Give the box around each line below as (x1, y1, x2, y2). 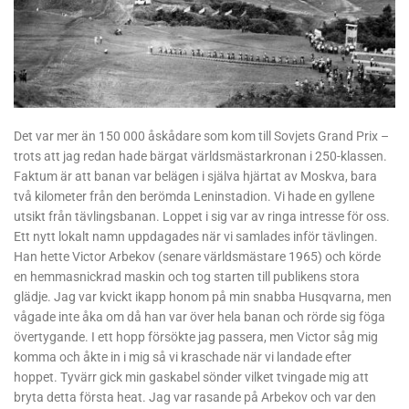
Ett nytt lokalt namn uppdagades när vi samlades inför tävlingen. (14, 228, 378, 244)
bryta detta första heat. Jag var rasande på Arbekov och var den (14, 389, 376, 404)
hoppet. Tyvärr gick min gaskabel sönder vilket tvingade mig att (14, 369, 369, 384)
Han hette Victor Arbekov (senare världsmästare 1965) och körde (14, 248, 381, 264)
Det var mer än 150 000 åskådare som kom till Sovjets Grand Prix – (14, 128, 389, 143)
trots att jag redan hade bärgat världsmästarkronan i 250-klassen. (14, 148, 387, 163)
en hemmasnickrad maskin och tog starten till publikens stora (14, 268, 360, 284)
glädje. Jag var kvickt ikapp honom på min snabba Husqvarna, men (14, 288, 392, 304)
